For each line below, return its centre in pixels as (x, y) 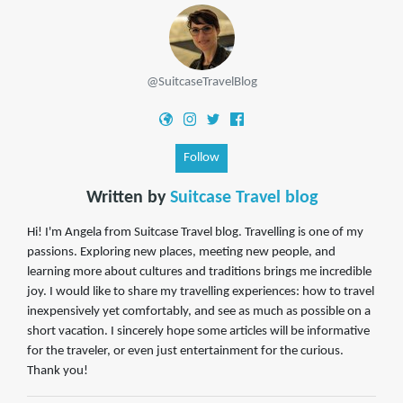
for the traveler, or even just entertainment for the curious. (185, 352)
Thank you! (58, 372)
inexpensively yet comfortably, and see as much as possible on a (199, 312)
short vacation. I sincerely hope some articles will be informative (198, 332)
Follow (201, 158)
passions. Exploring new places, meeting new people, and (181, 253)
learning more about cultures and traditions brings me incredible (199, 273)
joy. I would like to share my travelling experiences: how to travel (201, 292)
